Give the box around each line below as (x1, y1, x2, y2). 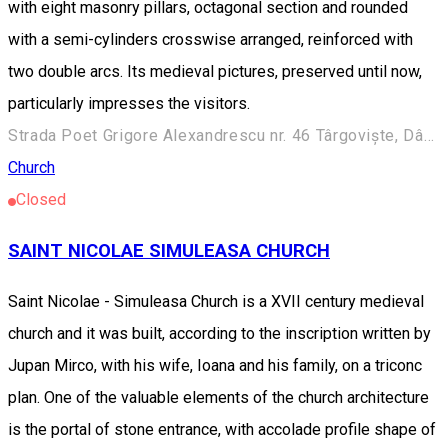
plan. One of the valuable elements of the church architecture (8, 387, 429, 407)
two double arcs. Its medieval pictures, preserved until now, (8, 62, 422, 82)
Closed (16, 190, 66, 210)
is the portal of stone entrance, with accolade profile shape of (8, 419, 436, 439)
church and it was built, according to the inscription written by (8, 323, 431, 343)
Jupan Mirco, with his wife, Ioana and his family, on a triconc (8, 355, 422, 375)
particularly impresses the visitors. (8, 94, 250, 114)
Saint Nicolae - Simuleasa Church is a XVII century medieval (8, 291, 424, 311)
